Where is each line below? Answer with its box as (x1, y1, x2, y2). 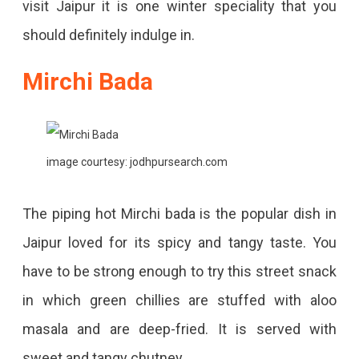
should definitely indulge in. (22, 26, 195, 44)
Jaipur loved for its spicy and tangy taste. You (22, 234, 337, 252)
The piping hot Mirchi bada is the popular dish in (22, 205, 337, 223)
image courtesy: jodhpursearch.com (46, 155, 228, 169)
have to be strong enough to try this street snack (22, 263, 337, 280)
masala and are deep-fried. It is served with (22, 321, 337, 338)
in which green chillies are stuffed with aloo (22, 292, 337, 309)
